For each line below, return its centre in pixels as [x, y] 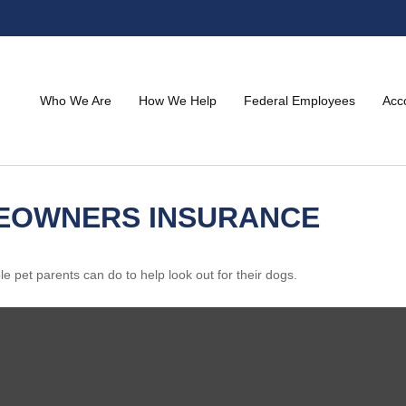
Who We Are [76, 100]
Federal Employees [300, 100]
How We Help [178, 100]
